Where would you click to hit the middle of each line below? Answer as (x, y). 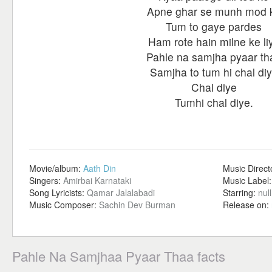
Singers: (46, 180)
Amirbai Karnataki (97, 180)
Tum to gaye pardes (214, 26)
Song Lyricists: (58, 192)
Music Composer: (64, 205)
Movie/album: (56, 168)
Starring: (240, 192)
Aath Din (100, 168)
